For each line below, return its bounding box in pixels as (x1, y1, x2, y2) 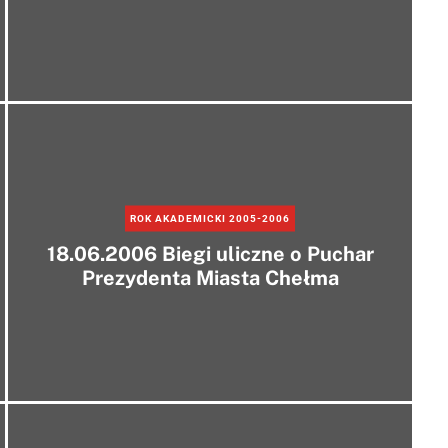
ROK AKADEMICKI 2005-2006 (130, 212, 290, 224)
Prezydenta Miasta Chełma (81, 265, 339, 290)
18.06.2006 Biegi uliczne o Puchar (46, 241, 374, 266)
